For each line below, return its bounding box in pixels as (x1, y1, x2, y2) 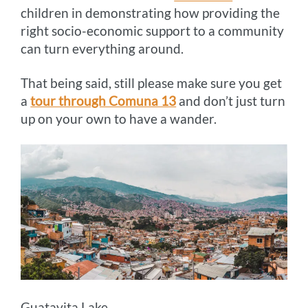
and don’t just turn (176, 92, 286, 109)
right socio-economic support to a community (21, 22, 285, 38)
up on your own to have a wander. (21, 110, 217, 126)
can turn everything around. (21, 40, 184, 56)
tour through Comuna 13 (30, 92, 177, 109)
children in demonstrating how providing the (21, 4, 280, 21)
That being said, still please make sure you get (21, 74, 283, 91)
